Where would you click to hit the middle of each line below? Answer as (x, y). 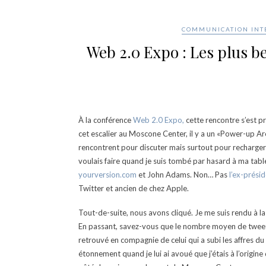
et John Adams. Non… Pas (183, 175)
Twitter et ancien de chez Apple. (134, 188)
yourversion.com (107, 175)
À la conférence (106, 120)
